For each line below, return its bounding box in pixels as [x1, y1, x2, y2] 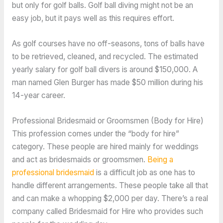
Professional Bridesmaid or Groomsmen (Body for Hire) [11, 115, 204, 125]
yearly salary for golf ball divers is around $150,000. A [11, 65, 198, 74]
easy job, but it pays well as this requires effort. [11, 13, 174, 23]
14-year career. [11, 91, 65, 100]
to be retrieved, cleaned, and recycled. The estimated [11, 52, 198, 61]
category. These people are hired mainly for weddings [11, 141, 199, 151]
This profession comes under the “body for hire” [11, 128, 179, 138]
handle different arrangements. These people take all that [11, 180, 208, 190]
